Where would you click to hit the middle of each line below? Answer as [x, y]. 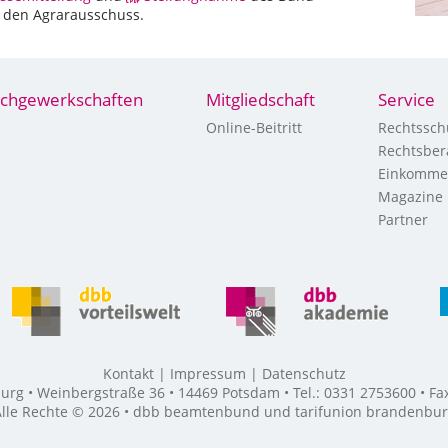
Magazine [410, 196]
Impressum [207, 373]
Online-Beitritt [254, 127]
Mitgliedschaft [260, 99]
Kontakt [128, 373]
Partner [403, 219]
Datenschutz [303, 373]
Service [406, 99]
